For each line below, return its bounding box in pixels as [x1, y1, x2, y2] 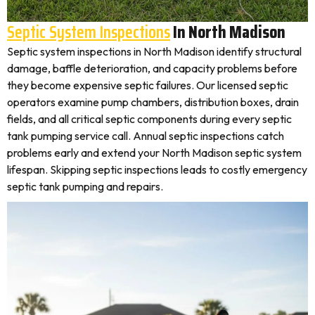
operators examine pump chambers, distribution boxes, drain [7, 95, 299, 109]
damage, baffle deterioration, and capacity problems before [7, 61, 297, 75]
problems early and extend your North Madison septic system [7, 146, 302, 160]
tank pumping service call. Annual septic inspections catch [7, 129, 284, 143]
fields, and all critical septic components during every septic [7, 112, 292, 126]
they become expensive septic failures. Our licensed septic [7, 78, 288, 92]
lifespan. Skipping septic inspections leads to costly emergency [7, 162, 307, 176]
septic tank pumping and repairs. [7, 179, 163, 193]
